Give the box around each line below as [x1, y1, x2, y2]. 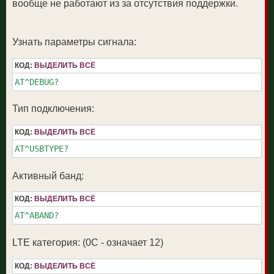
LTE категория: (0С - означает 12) [12, 237, 163, 248]
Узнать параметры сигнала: [12, 37, 136, 48]
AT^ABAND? [15, 210, 59, 221]
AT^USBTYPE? [15, 143, 68, 154]
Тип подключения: [12, 103, 94, 114]
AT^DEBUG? [15, 76, 59, 87]
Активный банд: [12, 170, 84, 181]
